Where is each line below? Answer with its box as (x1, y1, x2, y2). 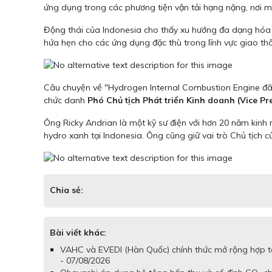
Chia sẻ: (50, 185, 83, 196)
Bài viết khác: (50, 227, 106, 239)
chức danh (44, 95, 87, 106)
